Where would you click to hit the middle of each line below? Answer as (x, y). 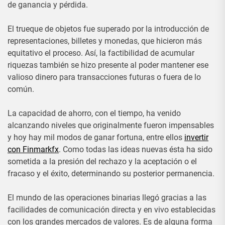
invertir (196, 137)
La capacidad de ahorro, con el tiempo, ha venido (94, 113)
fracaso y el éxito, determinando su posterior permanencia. (111, 174)
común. (21, 89)
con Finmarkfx (33, 149)
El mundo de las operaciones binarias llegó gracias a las (107, 198)
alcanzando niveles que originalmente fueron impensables (111, 125)
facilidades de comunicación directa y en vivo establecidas (111, 210)
